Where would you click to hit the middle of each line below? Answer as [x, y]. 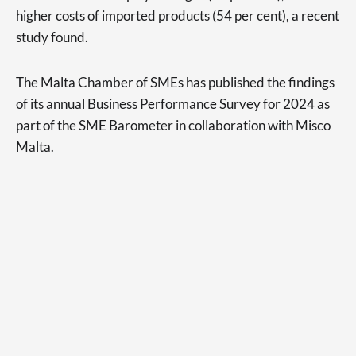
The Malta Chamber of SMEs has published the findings [175, 82]
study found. [52, 37]
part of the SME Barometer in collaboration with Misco [173, 125]
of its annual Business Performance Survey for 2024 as [173, 104]
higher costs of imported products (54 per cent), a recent [178, 15]
